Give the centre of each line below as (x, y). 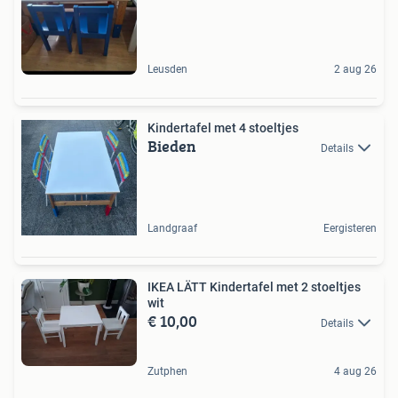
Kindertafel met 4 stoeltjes (223, 128)
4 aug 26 (355, 372)
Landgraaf (172, 228)
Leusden (167, 69)
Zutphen (167, 372)
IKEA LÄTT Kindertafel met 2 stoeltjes (254, 287)
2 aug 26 (355, 69)
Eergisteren (350, 228)
